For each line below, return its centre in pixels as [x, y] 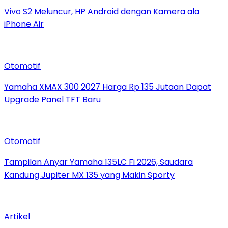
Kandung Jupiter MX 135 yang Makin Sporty [89, 175]
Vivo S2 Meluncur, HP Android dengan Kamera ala [102, 11]
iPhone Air [24, 24]
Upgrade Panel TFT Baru [52, 99]
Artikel [17, 216]
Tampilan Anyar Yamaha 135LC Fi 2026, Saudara [98, 162]
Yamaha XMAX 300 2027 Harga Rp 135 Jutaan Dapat [108, 87]
